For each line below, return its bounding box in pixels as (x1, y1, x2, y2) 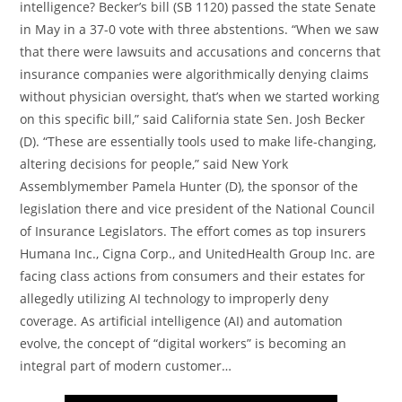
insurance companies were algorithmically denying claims (20, 65, 370, 83)
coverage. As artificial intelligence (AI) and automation (20, 311, 344, 329)
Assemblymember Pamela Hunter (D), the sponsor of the (20, 177, 359, 195)
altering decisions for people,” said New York (20, 154, 289, 172)
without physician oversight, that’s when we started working (20, 87, 380, 105)
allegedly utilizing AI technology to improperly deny (20, 289, 329, 307)
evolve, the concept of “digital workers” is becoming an (20, 334, 347, 352)
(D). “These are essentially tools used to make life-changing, (20, 132, 377, 150)
